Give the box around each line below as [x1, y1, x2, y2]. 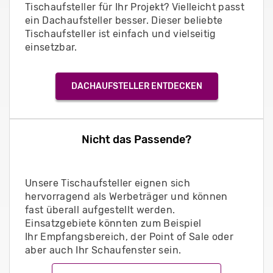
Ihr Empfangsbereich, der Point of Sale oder [25, 230, 234, 243]
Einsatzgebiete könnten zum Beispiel [25, 217, 202, 229]
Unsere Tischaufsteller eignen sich [25, 177, 190, 189]
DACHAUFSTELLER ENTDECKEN [71, 80, 202, 91]
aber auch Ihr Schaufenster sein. [25, 244, 182, 256]
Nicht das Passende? [82, 132, 191, 146]
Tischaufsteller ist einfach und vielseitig [25, 27, 216, 40]
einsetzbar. [25, 41, 80, 53]
